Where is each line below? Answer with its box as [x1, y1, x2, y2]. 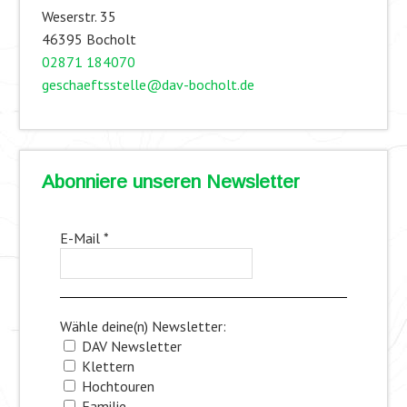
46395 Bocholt [41, 29, 136, 48]
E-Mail [59, 228, 104, 247]
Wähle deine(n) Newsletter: [59, 316, 226, 335]
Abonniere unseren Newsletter [41, 171, 300, 193]
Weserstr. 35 [41, 6, 116, 25]
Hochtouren [77, 376, 154, 395]
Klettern [77, 356, 134, 375]
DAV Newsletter [77, 336, 182, 355]
